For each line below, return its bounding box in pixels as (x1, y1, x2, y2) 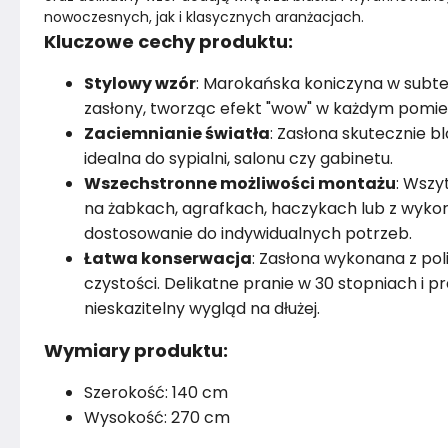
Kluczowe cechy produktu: (44, 29, 293, 54)
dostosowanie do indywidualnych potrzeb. (84, 222, 412, 245)
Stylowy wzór (84, 72, 196, 95)
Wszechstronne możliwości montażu (84, 172, 396, 195)
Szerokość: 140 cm (84, 381, 228, 404)
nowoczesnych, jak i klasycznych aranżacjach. (44, 7, 364, 27)
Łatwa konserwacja (84, 247, 252, 270)
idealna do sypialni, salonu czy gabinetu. (84, 147, 393, 170)
